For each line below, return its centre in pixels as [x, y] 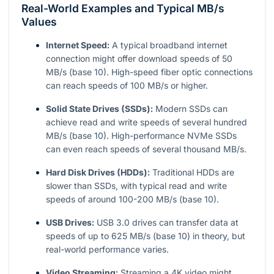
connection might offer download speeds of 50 [139, 59]
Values [39, 22]
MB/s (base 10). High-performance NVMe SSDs [141, 136]
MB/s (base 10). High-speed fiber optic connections [149, 72]
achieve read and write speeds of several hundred [146, 122]
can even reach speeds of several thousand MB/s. [146, 149]
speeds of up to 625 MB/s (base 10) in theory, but [146, 236]
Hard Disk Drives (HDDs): [98, 172]
